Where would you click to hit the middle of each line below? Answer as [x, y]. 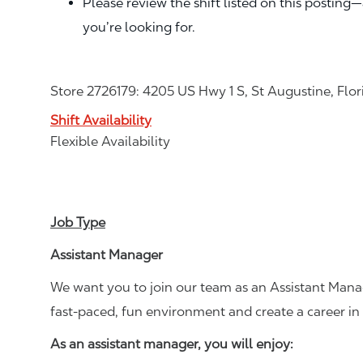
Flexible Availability [110, 141]
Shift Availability [101, 120]
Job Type [78, 222]
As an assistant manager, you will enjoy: [172, 344]
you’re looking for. [139, 27]
